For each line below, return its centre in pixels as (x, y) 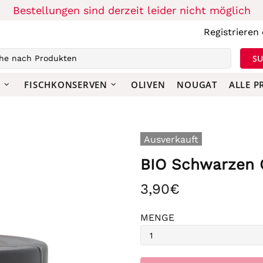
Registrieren (231, 32)
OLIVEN (148, 85)
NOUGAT (197, 85)
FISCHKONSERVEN (66, 85)
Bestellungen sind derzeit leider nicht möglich (131, 10)
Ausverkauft (171, 139)
